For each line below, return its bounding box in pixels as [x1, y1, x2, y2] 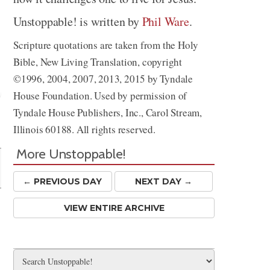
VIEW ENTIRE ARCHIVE [63, 202, 165, 213]
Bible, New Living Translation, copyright [13, 55, 183, 69]
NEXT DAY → [134, 176, 192, 187]
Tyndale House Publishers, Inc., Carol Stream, [13, 105, 202, 119]
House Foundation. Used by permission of [13, 89, 187, 102]
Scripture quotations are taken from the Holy [13, 38, 199, 52]
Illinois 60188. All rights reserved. [13, 122, 155, 136]
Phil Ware [142, 13, 189, 30]
